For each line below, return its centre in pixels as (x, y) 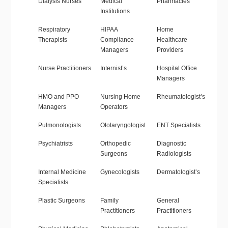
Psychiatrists (55, 144)
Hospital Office (177, 68)
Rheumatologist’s (181, 97)
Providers (170, 50)
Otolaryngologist (123, 125)
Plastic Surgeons (61, 201)
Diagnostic (171, 144)
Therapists (52, 40)
